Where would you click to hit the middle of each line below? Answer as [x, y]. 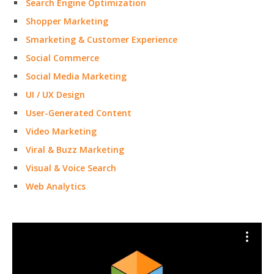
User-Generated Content [79, 113]
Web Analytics [56, 186]
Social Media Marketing [76, 76]
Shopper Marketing [67, 21]
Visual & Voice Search [71, 168]
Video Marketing [61, 131]
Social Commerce [62, 58]
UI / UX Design [55, 94]
